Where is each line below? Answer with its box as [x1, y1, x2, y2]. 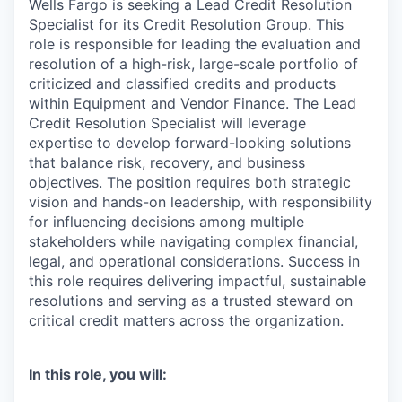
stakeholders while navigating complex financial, [29, 232, 358, 250]
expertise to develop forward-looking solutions [29, 133, 351, 152]
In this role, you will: [29, 364, 167, 383]
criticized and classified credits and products [29, 74, 336, 92]
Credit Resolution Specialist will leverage [29, 113, 306, 132]
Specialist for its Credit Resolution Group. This [29, 14, 344, 33]
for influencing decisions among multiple [29, 212, 304, 231]
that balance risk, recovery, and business [29, 153, 305, 171]
